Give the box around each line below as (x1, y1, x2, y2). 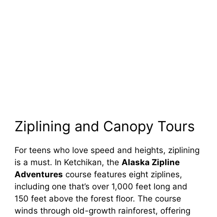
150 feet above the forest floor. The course (15, 193, 181, 203)
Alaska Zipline (122, 157, 180, 167)
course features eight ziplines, (63, 169, 182, 179)
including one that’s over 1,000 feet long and (15, 181, 187, 191)
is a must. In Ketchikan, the (15, 157, 122, 167)
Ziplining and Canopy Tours (15, 117, 195, 135)
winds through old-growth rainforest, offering (15, 205, 190, 216)
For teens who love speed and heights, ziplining (15, 145, 200, 155)
